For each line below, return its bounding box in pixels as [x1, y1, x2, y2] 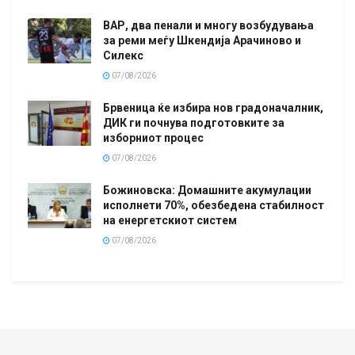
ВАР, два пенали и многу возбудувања [103, 18, 314, 32]
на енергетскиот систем [103, 213, 237, 227]
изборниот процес [103, 131, 204, 144]
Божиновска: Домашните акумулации [103, 183, 311, 197]
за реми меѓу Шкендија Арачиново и [103, 33, 301, 47]
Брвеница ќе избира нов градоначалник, [103, 101, 323, 114]
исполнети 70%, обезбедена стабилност [103, 198, 324, 212]
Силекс [103, 48, 143, 62]
